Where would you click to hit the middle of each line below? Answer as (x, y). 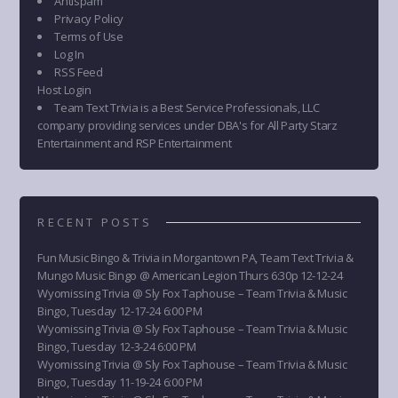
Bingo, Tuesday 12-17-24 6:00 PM (120, 310)
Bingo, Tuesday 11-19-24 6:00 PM (120, 382)
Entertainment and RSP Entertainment (135, 143)
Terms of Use (89, 36)
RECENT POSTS (95, 222)
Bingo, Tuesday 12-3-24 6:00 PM (117, 346)
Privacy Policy (89, 18)
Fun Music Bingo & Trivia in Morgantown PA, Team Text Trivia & (195, 257)
